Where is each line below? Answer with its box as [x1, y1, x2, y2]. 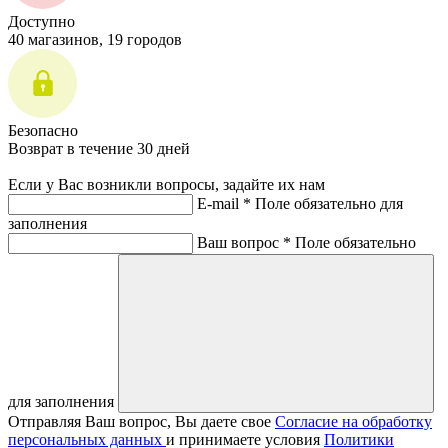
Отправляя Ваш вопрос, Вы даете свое [8, 413, 275, 431]
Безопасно [8, 122, 78, 140]
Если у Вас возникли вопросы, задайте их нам [8, 176, 325, 194]
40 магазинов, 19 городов [8, 31, 182, 49]
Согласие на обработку [275, 413, 432, 431]
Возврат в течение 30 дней [8, 140, 190, 158]
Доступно [8, 13, 75, 31]
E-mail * [197, 195, 255, 213]
